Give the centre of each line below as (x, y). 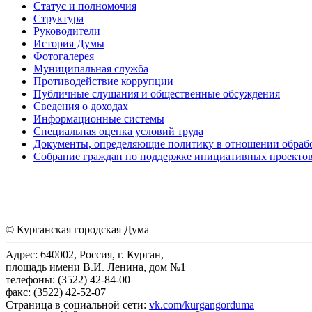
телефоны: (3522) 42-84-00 (68, 279)
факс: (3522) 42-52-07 (56, 292)
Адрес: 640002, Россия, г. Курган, (85, 254)
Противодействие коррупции (103, 81)
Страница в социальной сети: (77, 304)
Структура (58, 18)
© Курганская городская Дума (77, 229)
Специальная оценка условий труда (118, 131)
